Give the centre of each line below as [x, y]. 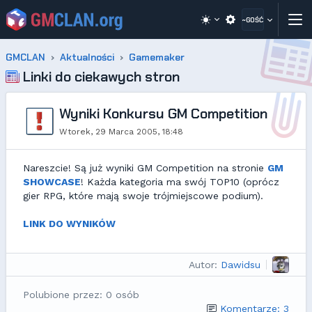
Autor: [203, 265]
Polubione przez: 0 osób [81, 295]
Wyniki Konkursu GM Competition [163, 114]
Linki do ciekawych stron [100, 77]
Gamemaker [157, 57]
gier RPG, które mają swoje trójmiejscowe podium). [143, 196]
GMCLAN [25, 57]
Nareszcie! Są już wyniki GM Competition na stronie [145, 168]
